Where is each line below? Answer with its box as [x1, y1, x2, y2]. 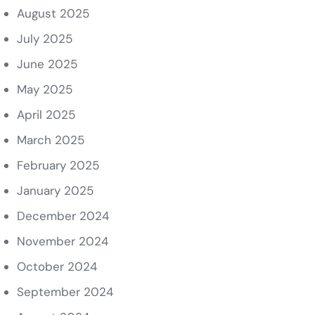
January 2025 [16, 183, 94, 198]
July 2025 [16, 31, 72, 46]
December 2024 [16, 208, 109, 224]
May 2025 [16, 82, 72, 97]
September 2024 [16, 284, 113, 300]
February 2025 [16, 157, 99, 173]
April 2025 [16, 107, 75, 122]
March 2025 [16, 132, 84, 148]
